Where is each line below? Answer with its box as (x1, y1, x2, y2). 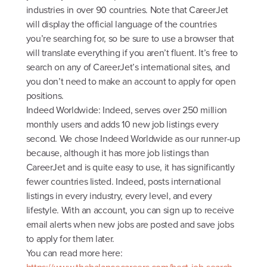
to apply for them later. (26, 231, 114, 246)
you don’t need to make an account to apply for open (26, 74, 236, 88)
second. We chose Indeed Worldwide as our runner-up (26, 131, 240, 145)
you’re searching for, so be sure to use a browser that (26, 31, 234, 45)
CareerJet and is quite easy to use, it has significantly (26, 160, 235, 174)
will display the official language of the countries (26, 17, 217, 31)
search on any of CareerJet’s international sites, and (26, 60, 230, 74)
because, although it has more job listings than (26, 145, 209, 160)
